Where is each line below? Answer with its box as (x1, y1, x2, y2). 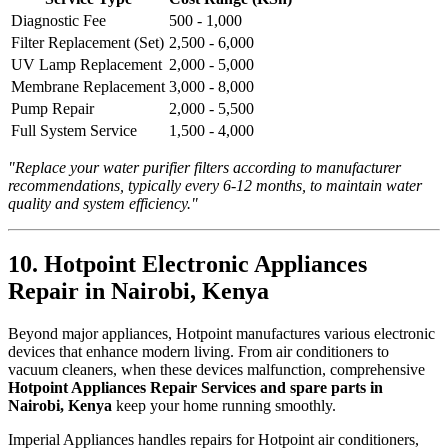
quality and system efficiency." (8, 194, 198, 212)
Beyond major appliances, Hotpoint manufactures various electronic (8, 324, 435, 342)
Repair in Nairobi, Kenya (8, 277, 269, 304)
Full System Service (11, 121, 137, 139)
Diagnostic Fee (11, 11, 106, 29)
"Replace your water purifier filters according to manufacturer (8, 158, 401, 176)
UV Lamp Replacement (11, 55, 162, 73)
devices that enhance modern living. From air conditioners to (8, 342, 389, 360)
